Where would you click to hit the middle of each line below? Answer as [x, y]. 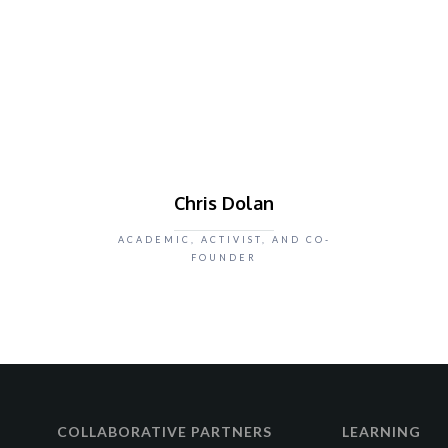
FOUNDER [224, 257]
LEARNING [381, 431]
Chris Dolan [224, 203]
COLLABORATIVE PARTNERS [164, 431]
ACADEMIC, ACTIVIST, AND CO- [224, 239]
